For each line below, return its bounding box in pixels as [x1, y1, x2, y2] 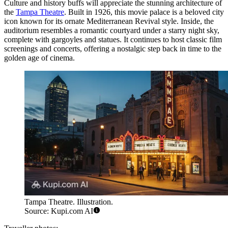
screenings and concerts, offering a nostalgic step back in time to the [4, 44, 221, 53]
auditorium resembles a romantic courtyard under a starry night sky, [4, 26, 219, 35]
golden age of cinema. [4, 53, 75, 63]
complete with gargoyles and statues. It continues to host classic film [4, 35, 222, 44]
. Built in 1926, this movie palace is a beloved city [64, 8, 224, 17]
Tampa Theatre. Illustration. [24, 197, 113, 206]
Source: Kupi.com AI [24, 206, 93, 215]
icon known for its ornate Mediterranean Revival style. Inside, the [4, 17, 214, 26]
